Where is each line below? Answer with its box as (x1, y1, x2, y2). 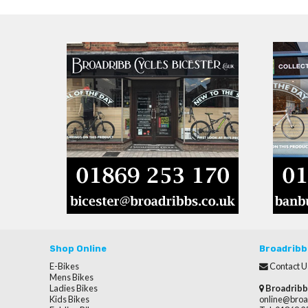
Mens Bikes (49, 271, 93, 283)
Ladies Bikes (49, 282, 98, 294)
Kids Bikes (49, 293, 89, 305)
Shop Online (49, 243, 107, 254)
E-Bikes (49, 260, 79, 272)
